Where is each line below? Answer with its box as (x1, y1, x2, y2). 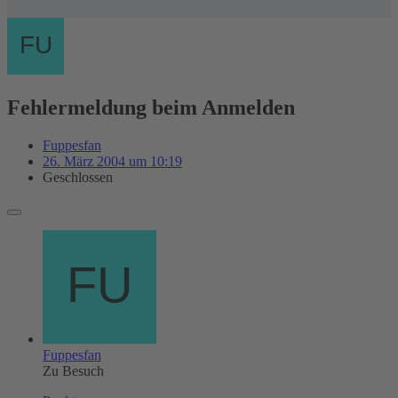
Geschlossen (43, 169, 113, 185)
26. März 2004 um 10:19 (43, 153, 182, 169)
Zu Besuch (43, 362, 104, 378)
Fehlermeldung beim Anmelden (7, 95, 295, 119)
